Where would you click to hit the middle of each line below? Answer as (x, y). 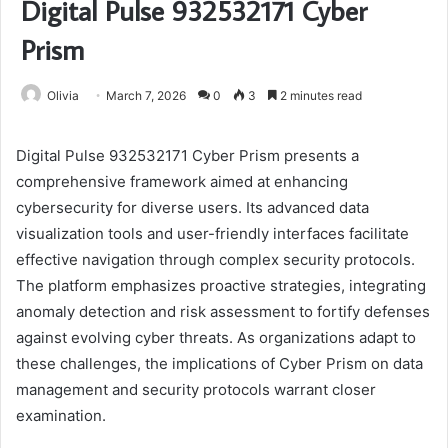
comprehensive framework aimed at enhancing (182, 181)
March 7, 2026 (146, 95)
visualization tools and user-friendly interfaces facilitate (212, 233)
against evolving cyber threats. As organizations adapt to (216, 337)
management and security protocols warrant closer (196, 389)
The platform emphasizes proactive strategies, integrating (221, 285)
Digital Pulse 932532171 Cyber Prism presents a (187, 155)
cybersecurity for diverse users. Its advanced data (192, 207)
